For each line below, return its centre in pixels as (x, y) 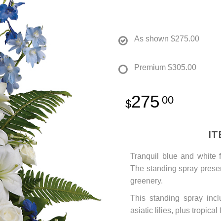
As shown (151, 39)
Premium (150, 68)
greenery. (147, 181)
